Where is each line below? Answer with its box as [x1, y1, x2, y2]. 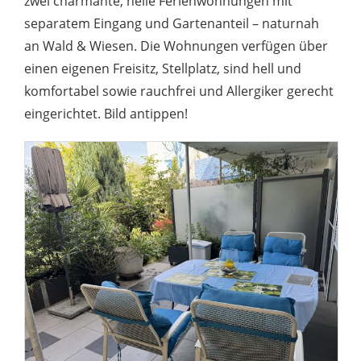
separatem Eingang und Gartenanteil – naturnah [24, 14, 319, 32]
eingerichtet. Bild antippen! [24, 104, 188, 122]
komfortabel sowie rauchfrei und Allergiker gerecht [24, 81, 334, 100]
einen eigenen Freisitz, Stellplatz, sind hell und [24, 59, 301, 77]
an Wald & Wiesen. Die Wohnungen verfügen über [24, 36, 328, 55]
